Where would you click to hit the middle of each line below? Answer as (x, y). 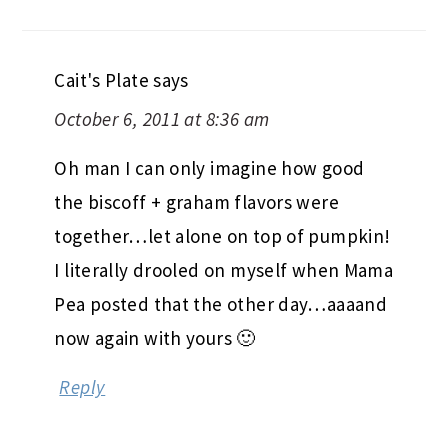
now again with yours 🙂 (155, 338)
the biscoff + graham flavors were (196, 202)
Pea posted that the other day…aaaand (221, 304)
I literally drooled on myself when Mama (224, 270)
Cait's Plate (101, 80)
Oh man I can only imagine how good (209, 168)
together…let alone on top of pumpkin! (222, 236)
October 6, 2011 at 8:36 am (162, 119)
